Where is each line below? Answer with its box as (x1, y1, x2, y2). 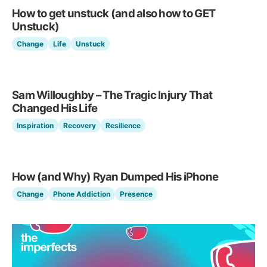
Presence (120, 190, 153, 199)
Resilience (105, 121, 141, 131)
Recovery (63, 121, 96, 131)
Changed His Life (12, 101, 98, 115)
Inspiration (17, 121, 54, 131)
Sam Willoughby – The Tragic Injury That (12, 88, 213, 102)
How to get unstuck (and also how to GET (12, 7, 216, 20)
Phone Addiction (53, 190, 110, 199)
